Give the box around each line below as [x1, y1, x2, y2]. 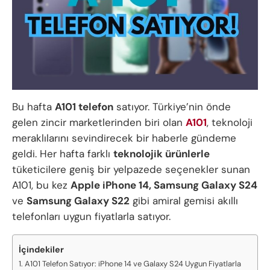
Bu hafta [12, 99, 55, 113]
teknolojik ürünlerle [113, 146, 210, 160]
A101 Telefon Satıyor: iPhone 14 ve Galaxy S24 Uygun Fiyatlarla [24, 258, 241, 269]
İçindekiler [19, 243, 64, 255]
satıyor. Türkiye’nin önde [113, 99, 231, 113]
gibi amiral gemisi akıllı [130, 193, 238, 207]
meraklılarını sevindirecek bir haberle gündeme [12, 131, 236, 145]
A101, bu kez [12, 178, 71, 192]
